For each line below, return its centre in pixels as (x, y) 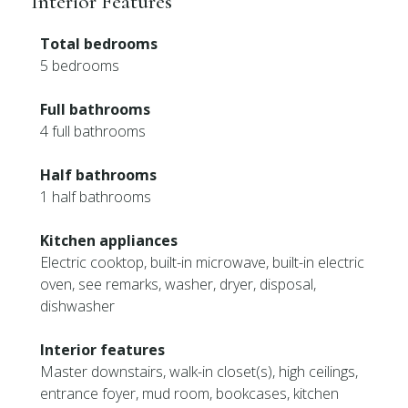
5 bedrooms (80, 66)
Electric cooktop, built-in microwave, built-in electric (203, 262)
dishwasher (78, 306)
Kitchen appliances (109, 240)
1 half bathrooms (96, 197)
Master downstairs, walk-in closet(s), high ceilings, (199, 372)
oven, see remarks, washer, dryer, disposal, (178, 284)
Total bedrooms (99, 44)
